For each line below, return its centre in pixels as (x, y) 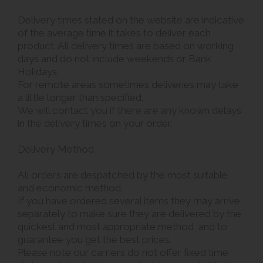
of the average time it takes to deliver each (114, 33)
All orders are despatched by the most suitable (123, 175)
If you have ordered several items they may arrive (129, 200)
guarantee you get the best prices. (95, 239)
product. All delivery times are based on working (126, 45)
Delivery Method (56, 149)
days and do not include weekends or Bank (114, 58)
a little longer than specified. (80, 97)
